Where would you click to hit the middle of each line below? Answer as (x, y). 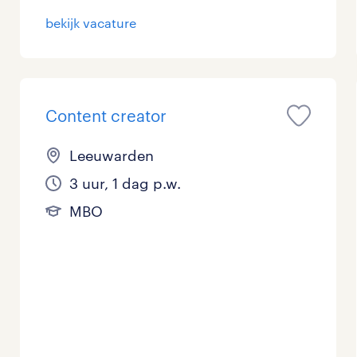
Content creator (106, 116)
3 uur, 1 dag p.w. (126, 184)
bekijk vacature (91, 23)
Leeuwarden (112, 156)
